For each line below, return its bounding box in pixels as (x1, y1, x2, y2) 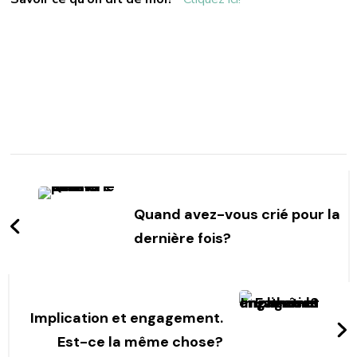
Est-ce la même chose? (57, 331, 223, 351)
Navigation (10, 185, 160, 223)
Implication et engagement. (29, 308, 223, 328)
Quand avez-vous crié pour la (134, 204, 341, 224)
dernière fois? (134, 228, 232, 248)
